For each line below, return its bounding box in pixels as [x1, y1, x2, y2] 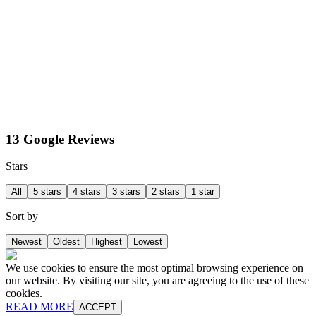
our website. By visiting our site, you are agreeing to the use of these [6, 274, 309, 287]
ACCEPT [79, 302, 116, 313]
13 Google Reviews [6, 131, 114, 147]
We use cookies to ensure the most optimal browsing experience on [6, 262, 303, 274]
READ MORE [6, 300, 73, 313]
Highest [91, 236, 122, 248]
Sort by [6, 210, 38, 223]
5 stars [33, 186, 61, 197]
